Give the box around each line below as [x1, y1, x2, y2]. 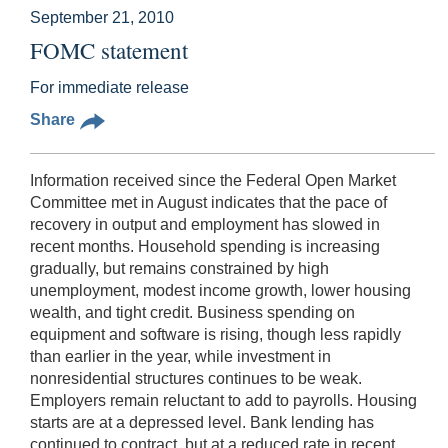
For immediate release [30, 78, 189, 96]
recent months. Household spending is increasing [30, 237, 380, 255]
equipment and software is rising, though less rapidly [30, 325, 401, 343]
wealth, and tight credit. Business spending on [30, 303, 355, 321]
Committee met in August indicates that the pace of [30, 193, 387, 211]
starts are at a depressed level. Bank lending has [30, 413, 374, 431]
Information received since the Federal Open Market [30, 171, 396, 189]
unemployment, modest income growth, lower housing [30, 281, 411, 299]
